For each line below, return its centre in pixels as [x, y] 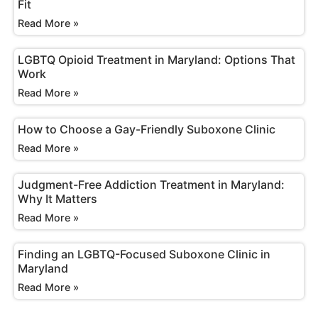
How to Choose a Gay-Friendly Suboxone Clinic [147, 130]
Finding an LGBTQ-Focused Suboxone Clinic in [144, 254]
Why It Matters [57, 199]
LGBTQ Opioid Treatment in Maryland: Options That [157, 60]
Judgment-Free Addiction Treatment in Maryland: [151, 185]
